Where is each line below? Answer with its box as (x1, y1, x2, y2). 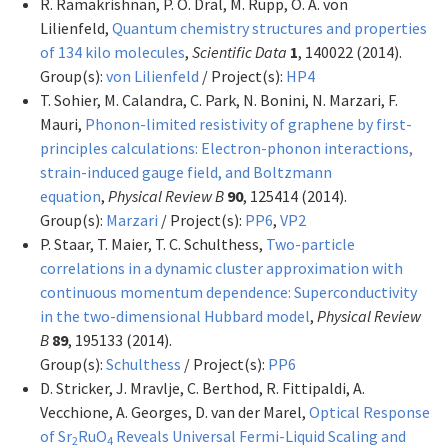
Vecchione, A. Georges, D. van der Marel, (40, 401, 309, 422)
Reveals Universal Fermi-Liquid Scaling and (113, 425, 406, 446)
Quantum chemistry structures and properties (112, 17, 427, 38)
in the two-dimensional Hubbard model (40, 305, 310, 326)
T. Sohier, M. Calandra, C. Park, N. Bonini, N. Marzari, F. (40, 89, 398, 110)
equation (40, 185, 101, 206)
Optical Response (309, 401, 430, 422)
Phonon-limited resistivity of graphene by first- (85, 113, 412, 134)
